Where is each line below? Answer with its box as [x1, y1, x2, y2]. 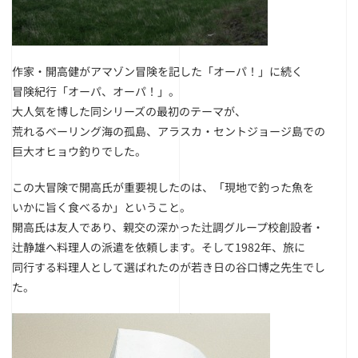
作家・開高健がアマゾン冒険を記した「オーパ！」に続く [12, 63, 303, 79]
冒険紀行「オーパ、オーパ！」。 [12, 83, 180, 99]
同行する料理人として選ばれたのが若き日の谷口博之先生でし [12, 259, 325, 275]
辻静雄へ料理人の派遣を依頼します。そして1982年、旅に [12, 239, 305, 255]
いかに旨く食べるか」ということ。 [12, 199, 191, 215]
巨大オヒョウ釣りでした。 [12, 143, 146, 159]
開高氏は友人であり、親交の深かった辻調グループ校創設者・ [12, 219, 324, 235]
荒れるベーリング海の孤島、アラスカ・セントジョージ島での [12, 123, 325, 139]
